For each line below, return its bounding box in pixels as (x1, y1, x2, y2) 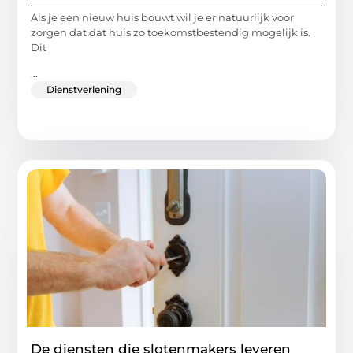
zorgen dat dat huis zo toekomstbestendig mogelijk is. (31, 25, 311, 39)
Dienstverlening (46, 84, 122, 96)
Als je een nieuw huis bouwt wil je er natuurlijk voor (31, 10, 295, 24)
